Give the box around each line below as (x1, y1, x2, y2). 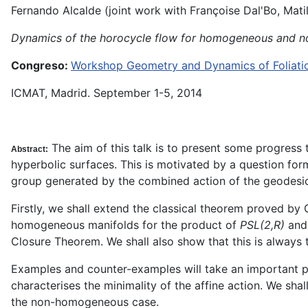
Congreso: (11, 58, 71, 72)
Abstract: (11, 144, 48, 154)
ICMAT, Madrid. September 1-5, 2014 (11, 86, 202, 100)
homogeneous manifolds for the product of (11, 218, 240, 232)
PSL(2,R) (240, 218, 288, 232)
